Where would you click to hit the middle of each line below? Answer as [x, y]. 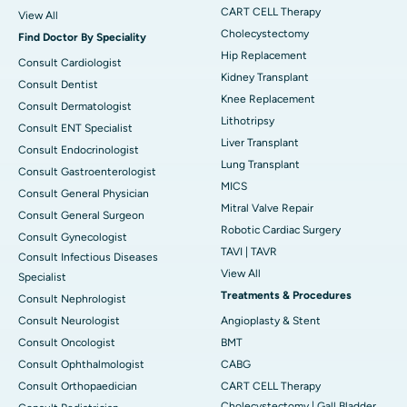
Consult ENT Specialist [75, 128]
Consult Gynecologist [73, 237]
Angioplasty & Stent [271, 320]
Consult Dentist [58, 84]
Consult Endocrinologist [79, 149]
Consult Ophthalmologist [81, 364]
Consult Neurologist [69, 320]
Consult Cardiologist [70, 62]
